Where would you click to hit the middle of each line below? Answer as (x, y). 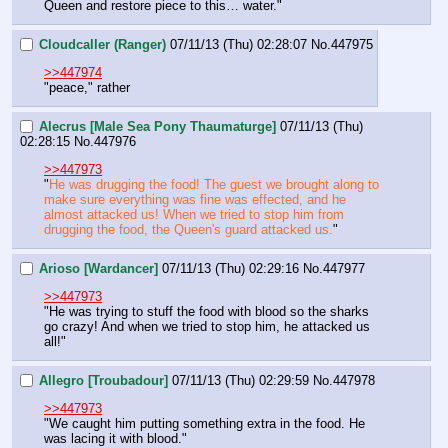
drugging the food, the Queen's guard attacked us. (188, 230)
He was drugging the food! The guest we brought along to (214, 185)
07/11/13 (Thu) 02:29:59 (240, 380)
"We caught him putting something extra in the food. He (204, 424)
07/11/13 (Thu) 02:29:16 (230, 268)
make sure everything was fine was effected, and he (195, 200)
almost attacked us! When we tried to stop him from (194, 215)
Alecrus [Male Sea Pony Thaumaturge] (157, 126)
